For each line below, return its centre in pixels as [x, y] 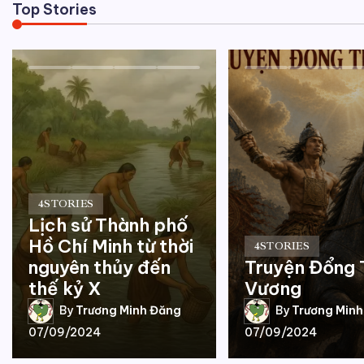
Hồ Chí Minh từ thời [111, 246]
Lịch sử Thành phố [108, 225]
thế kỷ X [65, 288]
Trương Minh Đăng [128, 311]
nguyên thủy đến [100, 267]
